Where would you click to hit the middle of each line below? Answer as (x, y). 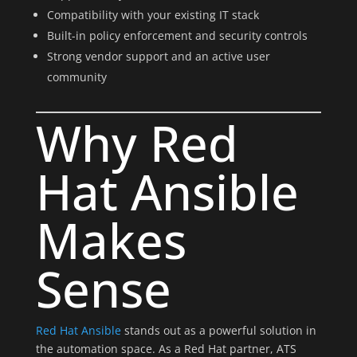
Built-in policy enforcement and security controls (177, 35)
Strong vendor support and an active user (158, 56)
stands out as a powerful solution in (218, 330)
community (76, 77)
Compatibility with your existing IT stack (153, 15)
